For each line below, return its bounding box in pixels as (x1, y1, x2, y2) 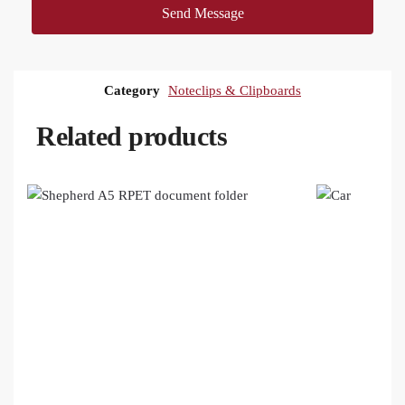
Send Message (161, 5, 244, 21)
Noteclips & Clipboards (168, 83, 301, 99)
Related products (36, 121, 227, 152)
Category (104, 83, 160, 99)
